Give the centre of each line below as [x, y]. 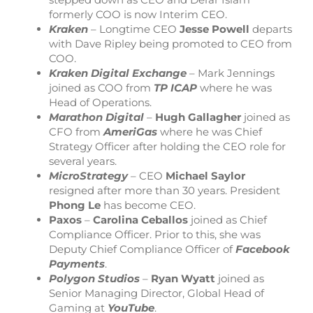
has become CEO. [148, 205]
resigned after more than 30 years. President [165, 190]
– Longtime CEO [135, 29]
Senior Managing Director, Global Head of [156, 293]
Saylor [228, 175]
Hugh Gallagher [198, 117]
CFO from [76, 131]
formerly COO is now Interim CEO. [138, 14]
